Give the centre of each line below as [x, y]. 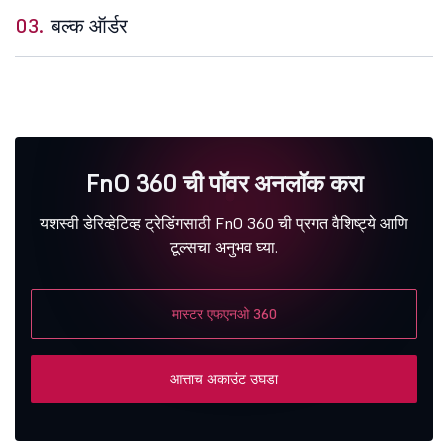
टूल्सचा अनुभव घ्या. [224, 246]
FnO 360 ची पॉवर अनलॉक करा [224, 183]
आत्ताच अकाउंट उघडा [224, 378]
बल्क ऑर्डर [89, 25]
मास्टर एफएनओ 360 [224, 313]
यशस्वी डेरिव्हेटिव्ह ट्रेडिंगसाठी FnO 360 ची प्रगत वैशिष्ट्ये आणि [224, 222]
